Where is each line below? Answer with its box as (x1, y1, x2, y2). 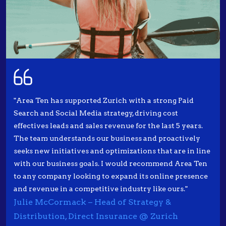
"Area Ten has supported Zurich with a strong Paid (14, 96, 194, 105)
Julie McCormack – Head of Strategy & (14, 197, 171, 207)
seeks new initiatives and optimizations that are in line (14, 147, 210, 155)
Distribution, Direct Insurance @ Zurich (14, 211, 178, 221)
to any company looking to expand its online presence (14, 172, 208, 181)
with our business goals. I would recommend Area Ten (14, 159, 207, 168)
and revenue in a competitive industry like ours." (14, 185, 188, 193)
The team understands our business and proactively (14, 134, 200, 143)
